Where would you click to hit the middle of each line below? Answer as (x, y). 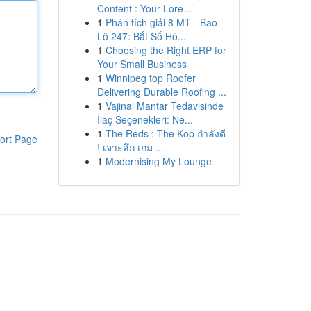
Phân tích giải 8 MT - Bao (161, 22)
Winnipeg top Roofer (150, 78)
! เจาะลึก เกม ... (130, 147)
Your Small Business (142, 64)
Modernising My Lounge (158, 161)
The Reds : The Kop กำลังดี (165, 133)
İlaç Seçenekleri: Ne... (145, 119)
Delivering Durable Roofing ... (161, 92)
